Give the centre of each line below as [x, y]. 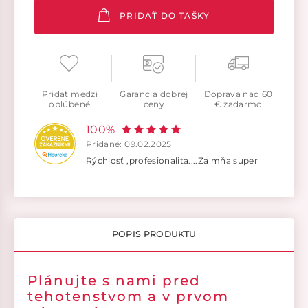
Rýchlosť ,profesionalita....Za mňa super [172, 161]
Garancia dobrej [154, 94]
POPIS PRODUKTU [154, 234]
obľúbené [70, 104]
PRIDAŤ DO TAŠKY [165, 16]
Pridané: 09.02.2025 [129, 144]
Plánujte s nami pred [114, 281]
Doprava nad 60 [238, 94]
